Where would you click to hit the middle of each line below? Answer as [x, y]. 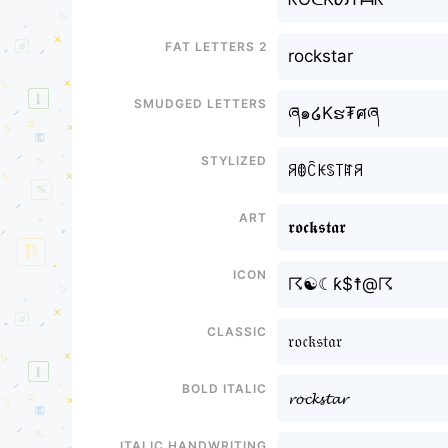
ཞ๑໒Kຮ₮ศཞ [333, 113]
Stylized [233, 159]
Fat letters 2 [215, 45]
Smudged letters [200, 102]
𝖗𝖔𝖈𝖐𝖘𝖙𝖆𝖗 [316, 227]
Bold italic [224, 387]
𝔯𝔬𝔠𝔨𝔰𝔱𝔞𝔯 [314, 341]
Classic [236, 330]
